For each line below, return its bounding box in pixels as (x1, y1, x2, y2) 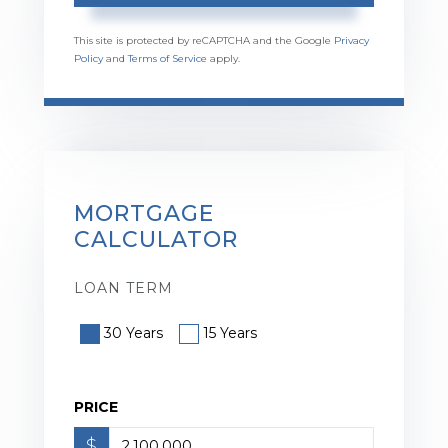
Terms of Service (128, 51, 207, 65)
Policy (74, 51, 103, 65)
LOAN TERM (74, 278, 173, 297)
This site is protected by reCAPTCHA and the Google (74, 33, 334, 47)
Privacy (334, 33, 369, 47)
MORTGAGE (74, 199, 214, 227)
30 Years (104, 323, 163, 342)
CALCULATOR (74, 225, 238, 253)
